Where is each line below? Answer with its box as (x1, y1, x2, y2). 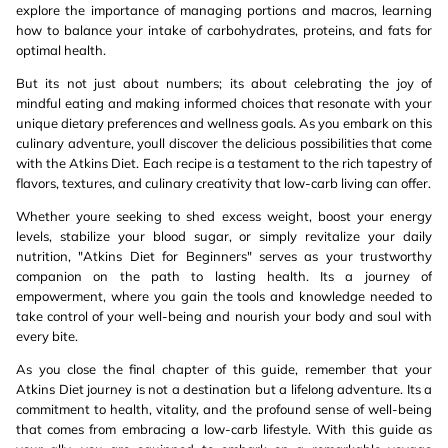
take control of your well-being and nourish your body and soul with (16, 308, 432, 324)
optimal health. (16, 42, 106, 58)
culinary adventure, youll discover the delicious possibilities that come (16, 135, 432, 151)
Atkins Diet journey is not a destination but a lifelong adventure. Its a (16, 381, 432, 397)
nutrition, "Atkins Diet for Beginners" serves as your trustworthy (16, 248, 432, 264)
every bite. (16, 328, 78, 344)
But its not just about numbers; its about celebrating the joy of (16, 75, 432, 91)
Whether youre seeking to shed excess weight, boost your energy (16, 208, 432, 224)
